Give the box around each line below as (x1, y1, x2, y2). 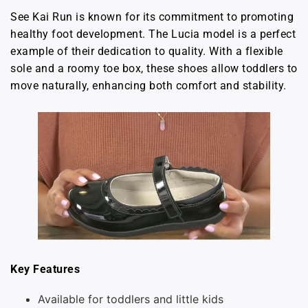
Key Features (10, 263, 80, 276)
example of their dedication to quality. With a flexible (10, 45, 283, 58)
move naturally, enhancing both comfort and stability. (10, 79, 287, 92)
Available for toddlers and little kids (38, 292, 223, 307)
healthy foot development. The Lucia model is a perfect (10, 27, 296, 41)
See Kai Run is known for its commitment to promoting (10, 10, 294, 23)
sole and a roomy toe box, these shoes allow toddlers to (10, 62, 298, 75)
